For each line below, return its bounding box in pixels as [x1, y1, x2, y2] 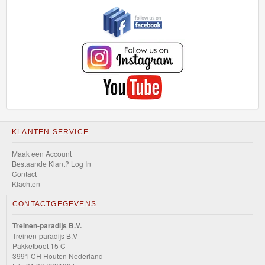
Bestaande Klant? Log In [12, 159, 91, 169]
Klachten [12, 179, 40, 189]
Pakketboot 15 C [12, 241, 66, 251]
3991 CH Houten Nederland [12, 251, 103, 261]
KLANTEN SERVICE [12, 128, 89, 136]
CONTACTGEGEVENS [12, 200, 96, 208]
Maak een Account [12, 148, 72, 159]
